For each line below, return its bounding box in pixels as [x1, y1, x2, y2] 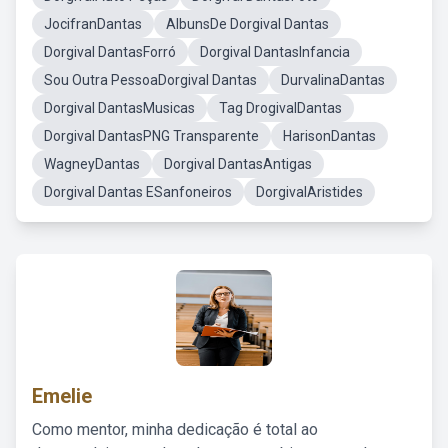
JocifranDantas [44, 16, 142, 32]
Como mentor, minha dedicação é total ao [32, 420, 318, 439]
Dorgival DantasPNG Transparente [44, 128, 259, 144]
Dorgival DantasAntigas [164, 156, 312, 172]
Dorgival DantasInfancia [200, 44, 350, 60]
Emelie [32, 384, 92, 408]
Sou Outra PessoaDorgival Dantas [44, 72, 257, 88]
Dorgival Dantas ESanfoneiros [44, 184, 232, 200]
